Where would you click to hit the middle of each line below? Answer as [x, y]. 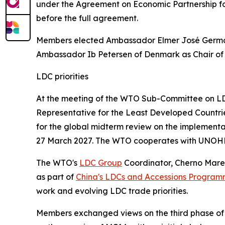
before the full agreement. [88, 18]
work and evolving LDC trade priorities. [114, 191]
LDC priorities [62, 76]
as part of [56, 177]
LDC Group [101, 163]
